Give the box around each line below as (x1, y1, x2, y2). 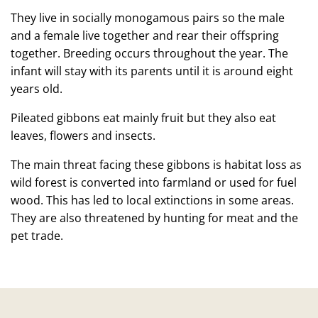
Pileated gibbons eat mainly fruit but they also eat (11, 110, 276, 126)
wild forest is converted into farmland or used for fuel (11, 175, 297, 190)
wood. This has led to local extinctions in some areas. (11, 192, 294, 208)
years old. (11, 81, 62, 97)
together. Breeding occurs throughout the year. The (11, 45, 288, 61)
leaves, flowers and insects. (11, 128, 155, 143)
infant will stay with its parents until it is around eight (11, 63, 293, 79)
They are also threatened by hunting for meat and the (11, 210, 298, 226)
